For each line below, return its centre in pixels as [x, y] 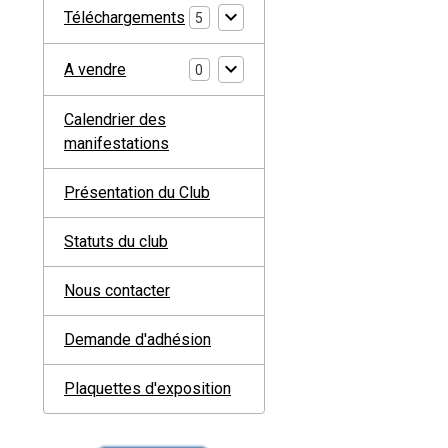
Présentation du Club [137, 192]
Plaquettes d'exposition [147, 388]
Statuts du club [116, 241]
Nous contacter [117, 290]
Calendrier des [115, 119]
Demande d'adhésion [137, 339]
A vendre [95, 69]
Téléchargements [124, 17]
